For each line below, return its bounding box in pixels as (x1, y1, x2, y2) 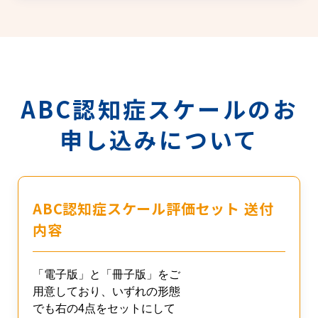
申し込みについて (59, 123, 259, 156)
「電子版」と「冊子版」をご (33, 268, 180, 281)
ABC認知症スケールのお (20, 92, 298, 126)
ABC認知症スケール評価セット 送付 (33, 198, 274, 219)
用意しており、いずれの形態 (33, 285, 180, 298)
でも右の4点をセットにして (33, 302, 175, 315)
